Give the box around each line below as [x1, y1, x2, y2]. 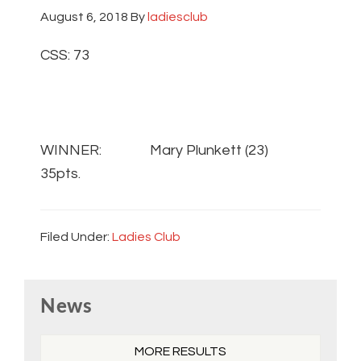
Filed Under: [40, 230, 112, 244]
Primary [23, 280, 102, 303]
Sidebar [23, 306, 99, 329]
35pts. [40, 166, 81, 182]
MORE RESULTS [135, 345, 226, 359]
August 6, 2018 [40, 10, 128, 24]
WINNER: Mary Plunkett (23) [40, 143, 268, 159]
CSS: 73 [40, 48, 89, 64]
